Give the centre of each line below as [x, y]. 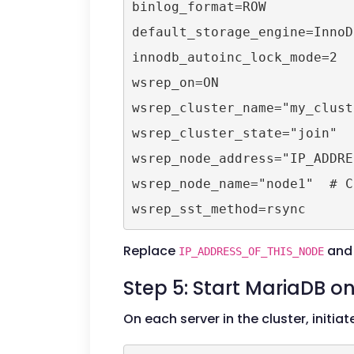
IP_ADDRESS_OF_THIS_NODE [251, 251]
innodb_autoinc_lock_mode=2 [234, 57]
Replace [151, 251]
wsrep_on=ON [175, 82]
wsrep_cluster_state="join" [234, 133]
